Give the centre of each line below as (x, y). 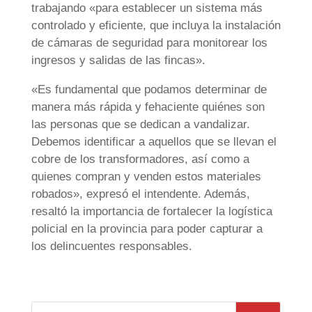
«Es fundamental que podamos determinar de (149, 90)
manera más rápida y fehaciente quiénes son (148, 107)
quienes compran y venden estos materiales (146, 177)
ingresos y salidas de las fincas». (118, 61)
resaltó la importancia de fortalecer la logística (151, 212)
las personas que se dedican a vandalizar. (140, 125)
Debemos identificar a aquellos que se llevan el (154, 142)
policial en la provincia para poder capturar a (147, 229)
